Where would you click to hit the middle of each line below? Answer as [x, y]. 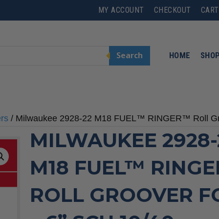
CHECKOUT [172, 10]
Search [129, 55]
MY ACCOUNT [121, 10]
